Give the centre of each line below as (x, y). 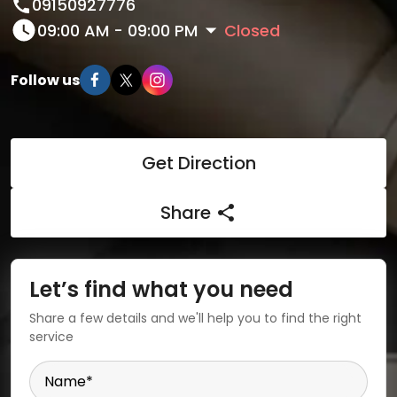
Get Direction (198, 163)
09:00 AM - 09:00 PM (117, 30)
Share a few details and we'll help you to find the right (195, 318)
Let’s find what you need (161, 289)
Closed (252, 30)
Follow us (45, 80)
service (51, 337)
